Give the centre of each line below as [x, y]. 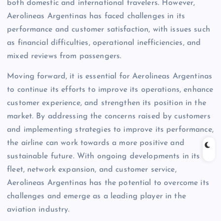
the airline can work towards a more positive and [96, 143]
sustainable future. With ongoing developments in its [104, 157]
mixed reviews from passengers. [64, 56]
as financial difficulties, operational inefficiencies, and [104, 43]
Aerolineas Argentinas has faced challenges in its [96, 17]
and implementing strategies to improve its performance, [110, 130]
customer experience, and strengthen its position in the [107, 103]
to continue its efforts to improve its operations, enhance [110, 90]
